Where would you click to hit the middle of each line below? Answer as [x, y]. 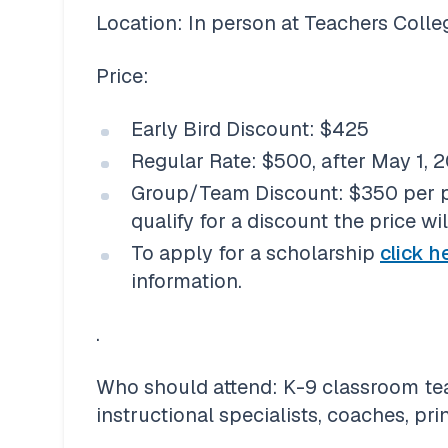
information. [189, 280]
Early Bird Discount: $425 [250, 128]
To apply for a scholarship [255, 252]
